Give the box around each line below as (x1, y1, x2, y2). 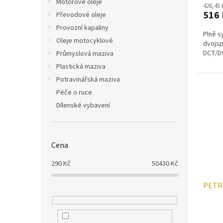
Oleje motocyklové (56, 36, 113, 46)
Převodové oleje (56, 10, 106, 20)
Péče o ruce (56, 88, 92, 98)
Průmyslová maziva (56, 49, 113, 59)
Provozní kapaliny (56, 23, 109, 33)
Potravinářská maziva (56, 75, 120, 85)
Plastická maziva (56, 62, 106, 72)
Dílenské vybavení (56, 101, 110, 111)
